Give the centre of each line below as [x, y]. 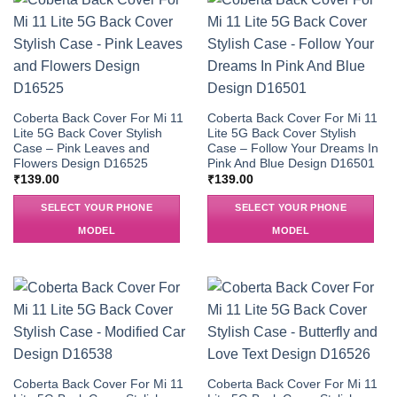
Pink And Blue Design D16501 [291, 163]
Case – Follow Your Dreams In [292, 148]
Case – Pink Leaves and [81, 148]
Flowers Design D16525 [80, 163]
